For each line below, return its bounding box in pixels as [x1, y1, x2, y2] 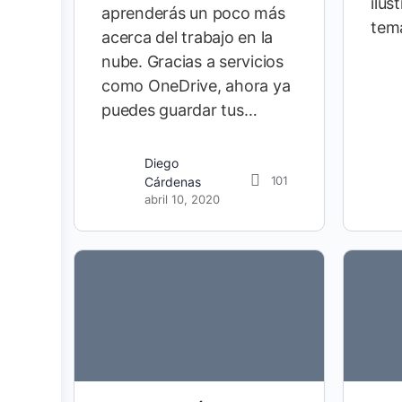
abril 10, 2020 [144, 192, 220, 207]
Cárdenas [144, 174, 201, 190]
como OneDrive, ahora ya [101, 76, 291, 96]
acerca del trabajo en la [101, 28, 274, 48]
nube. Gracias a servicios [101, 52, 284, 72]
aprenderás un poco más [101, 4, 285, 23]
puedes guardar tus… [101, 100, 258, 120]
